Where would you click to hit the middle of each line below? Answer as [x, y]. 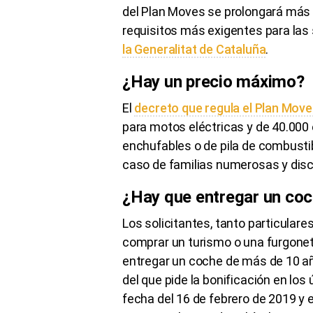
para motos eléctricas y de [197, 126]
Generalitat [166, 49]
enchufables [157, 145]
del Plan [145, 11]
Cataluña [241, 49]
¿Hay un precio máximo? [213, 81]
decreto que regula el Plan [208, 108]
